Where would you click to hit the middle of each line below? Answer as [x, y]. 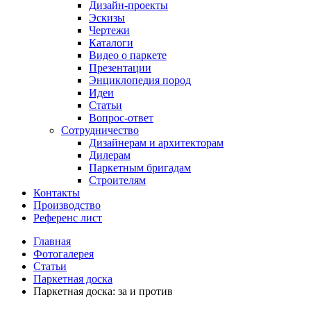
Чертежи [109, 30]
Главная [52, 241]
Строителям [117, 180]
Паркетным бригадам [140, 168]
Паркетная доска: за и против [103, 291]
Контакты [57, 193]
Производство [67, 205]
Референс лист [68, 218]
